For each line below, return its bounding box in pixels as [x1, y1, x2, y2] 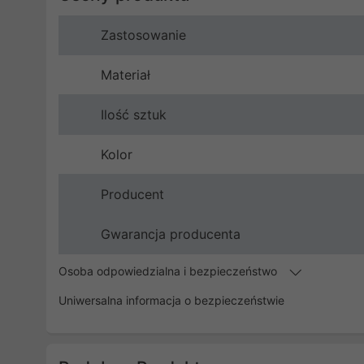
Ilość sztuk [101, 106, 167, 123]
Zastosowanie [101, 27, 186, 44]
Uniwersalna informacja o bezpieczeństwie [58, 293, 284, 308]
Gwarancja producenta [101, 226, 240, 243]
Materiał [101, 67, 150, 84]
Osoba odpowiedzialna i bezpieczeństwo [58, 264, 280, 279]
